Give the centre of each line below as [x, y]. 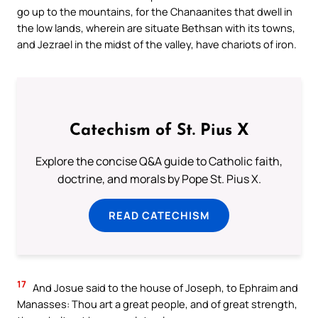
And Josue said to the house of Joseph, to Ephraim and [164, 288]
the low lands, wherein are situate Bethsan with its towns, [156, 28]
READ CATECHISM [159, 215]
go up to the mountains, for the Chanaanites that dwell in [155, 12]
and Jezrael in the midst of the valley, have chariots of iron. [157, 44]
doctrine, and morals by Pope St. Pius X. [159, 179]
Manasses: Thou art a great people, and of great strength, [157, 304]
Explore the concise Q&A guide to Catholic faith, [159, 161]
